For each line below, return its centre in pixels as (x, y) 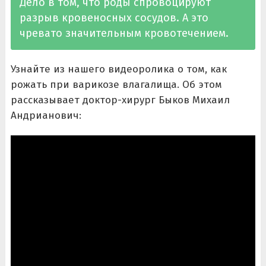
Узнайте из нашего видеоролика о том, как (118, 69)
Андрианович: (46, 116)
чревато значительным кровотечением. (124, 34)
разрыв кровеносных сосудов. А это (114, 18)
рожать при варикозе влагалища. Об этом (116, 85)
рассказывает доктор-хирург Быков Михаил (120, 100)
